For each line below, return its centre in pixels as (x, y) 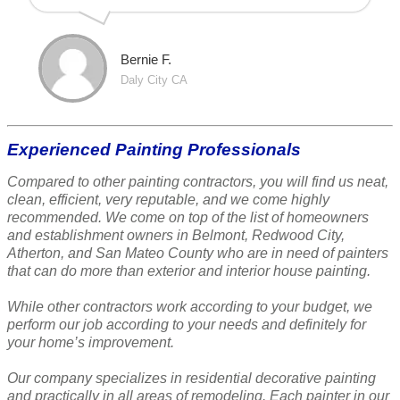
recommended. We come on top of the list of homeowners (188, 217)
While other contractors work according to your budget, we (190, 306)
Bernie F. (146, 60)
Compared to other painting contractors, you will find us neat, (198, 181)
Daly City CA (154, 80)
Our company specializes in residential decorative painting (192, 378)
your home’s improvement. (91, 342)
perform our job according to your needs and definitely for (187, 324)
